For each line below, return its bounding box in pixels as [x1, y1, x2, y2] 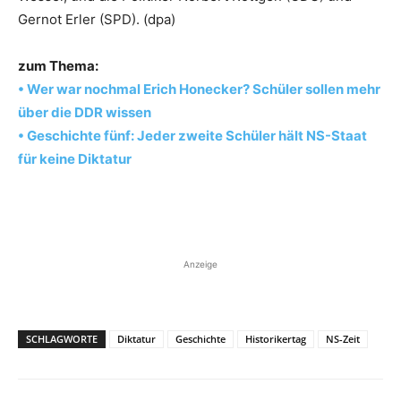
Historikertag [245, 331, 306, 346]
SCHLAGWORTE [26, 331, 98, 346]
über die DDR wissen [18, 103, 151, 121]
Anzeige [183, 258, 218, 269]
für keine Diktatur [18, 149, 132, 167]
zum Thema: [18, 56, 98, 74]
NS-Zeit [326, 331, 360, 346]
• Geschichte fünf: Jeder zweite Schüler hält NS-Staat [18, 126, 367, 144]
